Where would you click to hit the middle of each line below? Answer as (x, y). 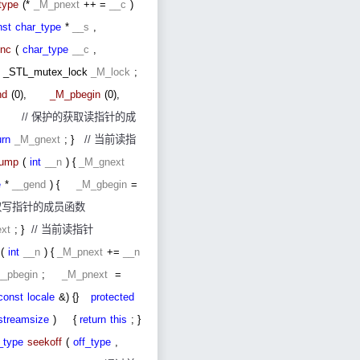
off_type (92, 342)
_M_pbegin (75, 95)
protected (112, 297)
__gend (29, 185)
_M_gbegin (102, 185)
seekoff (45, 342)
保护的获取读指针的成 (84, 117)
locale (41, 297)
